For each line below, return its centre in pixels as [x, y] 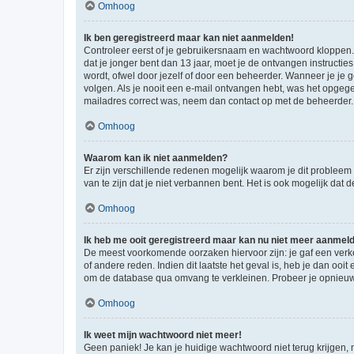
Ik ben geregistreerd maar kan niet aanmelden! [189, 38]
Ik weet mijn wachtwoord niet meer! [163, 335]
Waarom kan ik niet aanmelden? [156, 158]
